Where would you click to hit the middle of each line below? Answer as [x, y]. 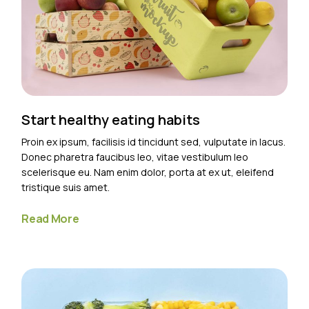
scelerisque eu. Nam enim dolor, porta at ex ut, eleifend [148, 172]
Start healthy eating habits [112, 119]
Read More [50, 218]
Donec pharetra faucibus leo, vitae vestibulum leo [135, 157]
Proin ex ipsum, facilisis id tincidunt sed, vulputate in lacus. [154, 141]
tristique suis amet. [66, 187]
